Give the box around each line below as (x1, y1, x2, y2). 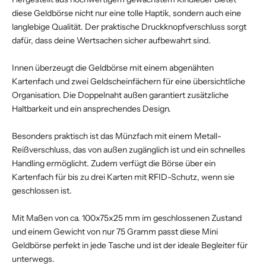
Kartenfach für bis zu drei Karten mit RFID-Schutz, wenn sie (12, 171, 235, 182)
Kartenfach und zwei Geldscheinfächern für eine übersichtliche (12, 75, 245, 87)
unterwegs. (12, 253, 55, 264)
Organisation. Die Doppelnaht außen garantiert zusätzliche (12, 89, 229, 100)
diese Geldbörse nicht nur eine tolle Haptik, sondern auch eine (12, 7, 241, 18)
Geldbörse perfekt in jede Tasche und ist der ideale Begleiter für (12, 239, 248, 251)
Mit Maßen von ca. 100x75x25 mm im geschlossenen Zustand (12, 212, 242, 223)
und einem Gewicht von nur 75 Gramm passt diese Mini (12, 226, 218, 237)
